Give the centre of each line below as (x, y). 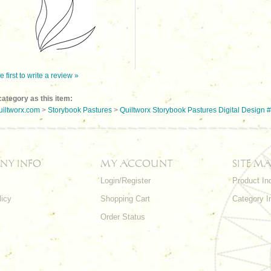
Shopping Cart (125, 199)
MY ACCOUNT (137, 163)
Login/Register (126, 181)
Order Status (123, 217)
